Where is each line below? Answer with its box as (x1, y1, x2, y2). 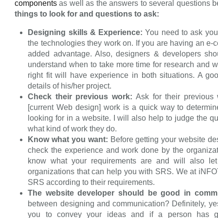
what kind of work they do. (28, 125, 117, 133)
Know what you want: (28, 135, 110, 144)
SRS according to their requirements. (28, 178, 155, 187)
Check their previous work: (28, 92, 136, 101)
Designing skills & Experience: (28, 28, 145, 37)
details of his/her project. (28, 82, 112, 91)
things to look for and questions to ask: (15, 10, 159, 18)
